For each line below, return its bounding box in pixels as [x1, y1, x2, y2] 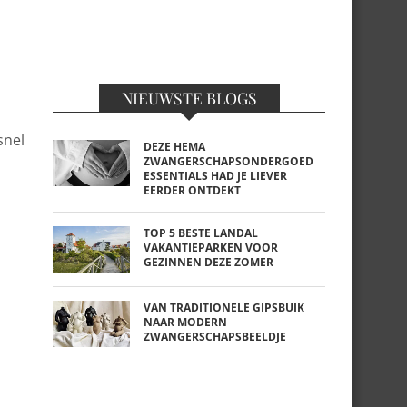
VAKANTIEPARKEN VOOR [144, 240, 278, 255]
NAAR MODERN [144, 314, 227, 330]
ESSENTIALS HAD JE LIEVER [144, 168, 287, 184]
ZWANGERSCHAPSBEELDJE [144, 329, 286, 344]
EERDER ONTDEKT [144, 183, 241, 198]
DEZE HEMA [144, 139, 205, 154]
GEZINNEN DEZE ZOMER [144, 254, 273, 270]
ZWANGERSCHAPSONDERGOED [144, 154, 313, 169]
